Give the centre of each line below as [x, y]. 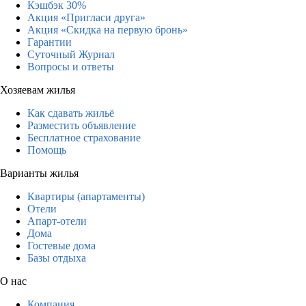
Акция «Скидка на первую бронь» [108, 29]
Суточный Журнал [71, 54]
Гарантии [50, 42]
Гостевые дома [61, 245]
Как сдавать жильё [71, 113]
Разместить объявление [82, 125]
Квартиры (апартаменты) [86, 196]
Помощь [47, 150]
